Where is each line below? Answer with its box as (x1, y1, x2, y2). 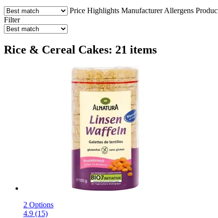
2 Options (23, 200, 54, 209)
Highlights (87, 6, 119, 15)
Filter (4, 15, 20, 24)
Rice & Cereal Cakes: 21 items (4, 43, 157, 56)
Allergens (164, 6, 194, 15)
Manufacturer (121, 6, 163, 15)
